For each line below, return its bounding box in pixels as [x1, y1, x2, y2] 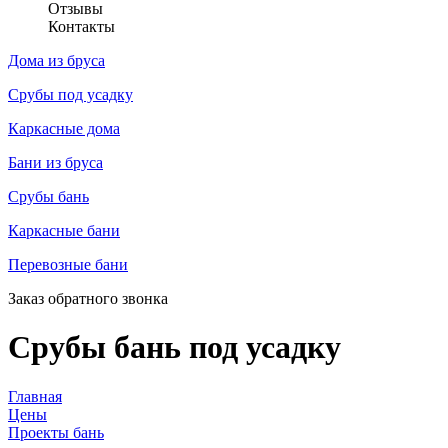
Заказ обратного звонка [8, 290, 168, 307]
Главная [8, 387, 62, 405]
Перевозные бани [8, 256, 128, 273]
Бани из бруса [8, 154, 103, 171]
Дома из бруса [8, 52, 105, 69]
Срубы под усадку [8, 86, 133, 103]
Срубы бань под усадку [8, 329, 341, 366]
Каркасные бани [8, 222, 120, 239]
